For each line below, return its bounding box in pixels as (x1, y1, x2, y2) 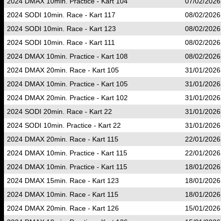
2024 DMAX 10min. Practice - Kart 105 (7, 80, 128, 88)
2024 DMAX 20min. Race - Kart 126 (7, 204, 119, 212)
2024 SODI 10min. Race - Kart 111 (7, 38, 115, 46)
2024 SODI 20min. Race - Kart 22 (7, 108, 112, 115)
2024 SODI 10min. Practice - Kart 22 (7, 121, 121, 129)
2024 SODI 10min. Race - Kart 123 (7, 25, 116, 33)
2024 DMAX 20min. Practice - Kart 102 (7, 94, 128, 102)
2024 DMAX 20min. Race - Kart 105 (7, 66, 119, 74)
